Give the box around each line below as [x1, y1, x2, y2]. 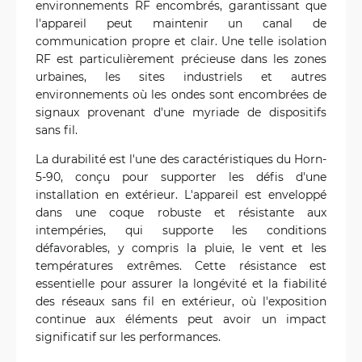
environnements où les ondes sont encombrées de [36, 86, 326, 103]
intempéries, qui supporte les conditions [36, 222, 326, 238]
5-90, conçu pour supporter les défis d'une [36, 169, 326, 185]
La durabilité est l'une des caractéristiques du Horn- [36, 151, 326, 167]
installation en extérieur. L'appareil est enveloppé [36, 187, 326, 203]
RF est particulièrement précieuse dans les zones [36, 51, 326, 67]
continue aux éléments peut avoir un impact [36, 311, 326, 327]
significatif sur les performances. [36, 329, 221, 345]
